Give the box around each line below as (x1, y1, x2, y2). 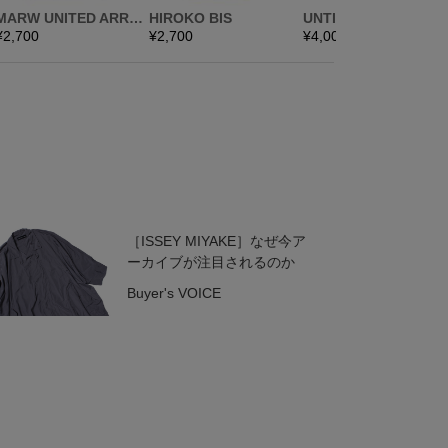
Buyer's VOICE (126, 285, 221, 301)
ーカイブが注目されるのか (126, 254, 295, 270)
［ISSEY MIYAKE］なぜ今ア (126, 233, 306, 249)
